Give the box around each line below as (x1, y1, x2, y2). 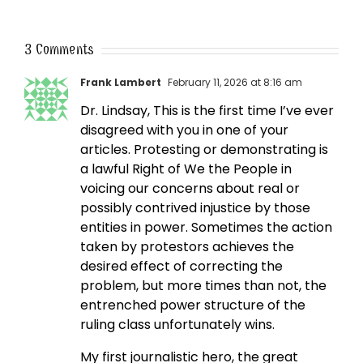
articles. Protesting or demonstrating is (80, 140, 328, 160)
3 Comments (24, 41, 94, 59)
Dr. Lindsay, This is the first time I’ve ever (80, 101, 334, 121)
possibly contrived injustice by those (80, 199, 310, 218)
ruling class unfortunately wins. (80, 315, 275, 335)
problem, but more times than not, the (80, 276, 327, 296)
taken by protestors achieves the (80, 237, 294, 257)
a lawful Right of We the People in (80, 160, 292, 179)
